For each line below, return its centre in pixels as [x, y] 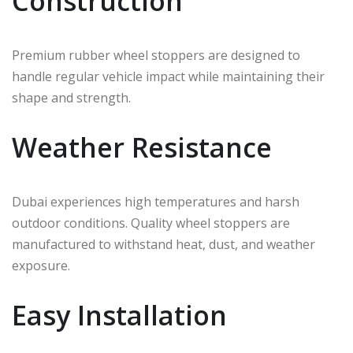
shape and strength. [71, 98]
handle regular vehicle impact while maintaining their [168, 77]
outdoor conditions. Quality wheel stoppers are [151, 223]
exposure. [41, 266]
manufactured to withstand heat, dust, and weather [163, 245]
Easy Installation [119, 316]
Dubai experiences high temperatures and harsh [156, 202]
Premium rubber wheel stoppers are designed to [156, 56]
